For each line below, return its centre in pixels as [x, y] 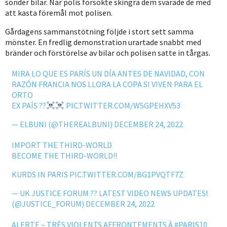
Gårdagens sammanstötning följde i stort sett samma [99, 32]
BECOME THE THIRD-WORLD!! [64, 156]
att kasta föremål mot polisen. [59, 13]
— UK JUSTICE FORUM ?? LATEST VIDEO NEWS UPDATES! [109, 193]
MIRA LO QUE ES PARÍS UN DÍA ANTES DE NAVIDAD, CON [108, 74]
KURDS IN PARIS [40, 175]
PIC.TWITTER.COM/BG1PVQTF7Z [126, 175]
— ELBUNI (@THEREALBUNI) [63, 124]
